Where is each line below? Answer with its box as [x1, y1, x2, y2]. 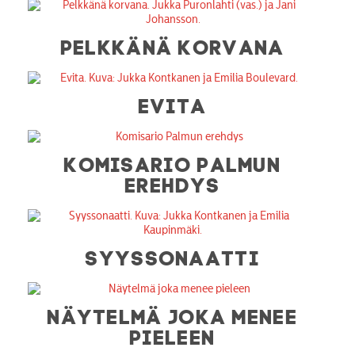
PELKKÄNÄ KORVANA [60, 34, 285, 55]
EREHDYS [125, 172, 221, 193]
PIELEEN [130, 324, 216, 345]
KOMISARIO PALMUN [64, 151, 282, 173]
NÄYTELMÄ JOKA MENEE [48, 303, 298, 325]
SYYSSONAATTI [86, 245, 260, 266]
